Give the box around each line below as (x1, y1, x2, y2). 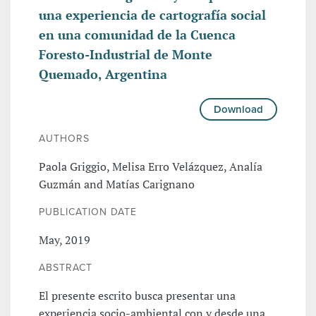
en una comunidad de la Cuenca (39, 26, 236, 44)
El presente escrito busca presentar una (39, 288, 236, 304)
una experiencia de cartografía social (39, 6, 266, 24)
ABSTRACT (39, 262, 92, 274)
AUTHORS (39, 133, 90, 145)
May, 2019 (39, 232, 90, 248)
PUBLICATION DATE (39, 206, 137, 219)
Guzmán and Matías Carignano (39, 176, 195, 193)
